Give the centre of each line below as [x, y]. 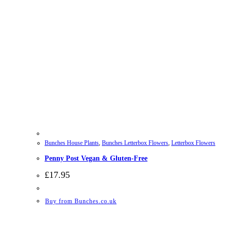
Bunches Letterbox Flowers [135, 143]
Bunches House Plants [72, 143]
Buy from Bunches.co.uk [81, 201]
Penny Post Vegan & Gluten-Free [96, 158]
